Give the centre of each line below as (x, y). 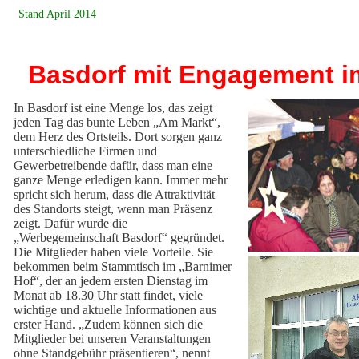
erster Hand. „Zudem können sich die (108, 324)
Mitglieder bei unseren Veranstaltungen (112, 339)
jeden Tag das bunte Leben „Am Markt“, (117, 122)
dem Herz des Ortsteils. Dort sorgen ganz (118, 137)
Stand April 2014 (57, 14)
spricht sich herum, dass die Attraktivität (114, 194)
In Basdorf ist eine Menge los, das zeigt (113, 108)
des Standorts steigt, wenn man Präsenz (113, 209)
